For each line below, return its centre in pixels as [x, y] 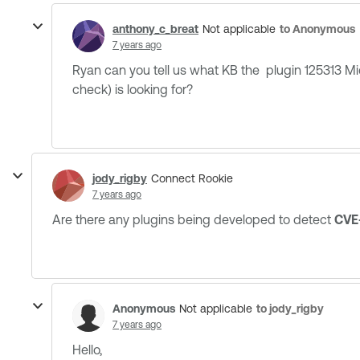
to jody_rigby [290, 308]
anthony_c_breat [155, 29]
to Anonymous [317, 29]
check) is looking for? [133, 89]
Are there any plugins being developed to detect [192, 219]
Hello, [87, 350]
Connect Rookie [192, 178]
